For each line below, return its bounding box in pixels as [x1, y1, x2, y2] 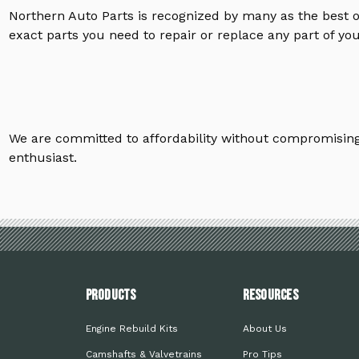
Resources [242, 287, 298, 305]
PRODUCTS [85, 287, 136, 305]
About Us [242, 323, 287, 335]
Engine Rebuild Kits [85, 323, 178, 335]
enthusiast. [8, 150, 77, 166]
